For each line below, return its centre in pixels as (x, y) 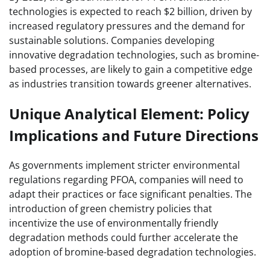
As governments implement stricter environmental (124, 165)
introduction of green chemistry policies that (111, 209)
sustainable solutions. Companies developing (112, 40)
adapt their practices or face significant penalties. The (130, 194)
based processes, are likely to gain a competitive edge (131, 69)
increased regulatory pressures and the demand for (127, 26)
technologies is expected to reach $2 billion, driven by (130, 11)
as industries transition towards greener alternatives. (130, 83)
